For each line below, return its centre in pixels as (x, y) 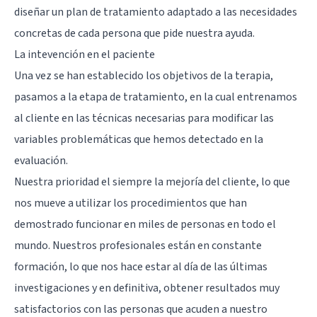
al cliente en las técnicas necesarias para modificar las (144, 118)
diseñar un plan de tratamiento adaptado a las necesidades (156, 12)
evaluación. (41, 160)
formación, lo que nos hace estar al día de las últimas (141, 266)
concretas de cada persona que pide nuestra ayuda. (134, 33)
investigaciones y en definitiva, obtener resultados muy (147, 288)
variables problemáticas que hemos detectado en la (139, 139)
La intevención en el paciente (85, 54)
